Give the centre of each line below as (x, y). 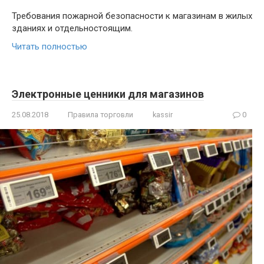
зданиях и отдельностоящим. (72, 29)
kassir (163, 115)
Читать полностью (49, 47)
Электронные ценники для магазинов (108, 94)
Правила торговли (100, 115)
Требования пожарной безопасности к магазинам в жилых (132, 16)
